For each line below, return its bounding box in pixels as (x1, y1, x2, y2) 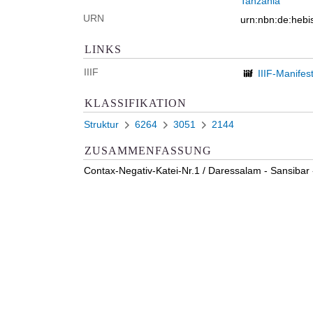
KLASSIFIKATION (85, 96, 187, 109)
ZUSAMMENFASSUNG (85, 144, 212, 156)
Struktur (84, 119, 119, 130)
